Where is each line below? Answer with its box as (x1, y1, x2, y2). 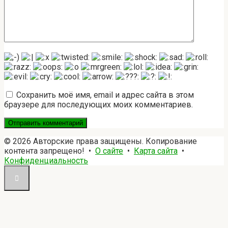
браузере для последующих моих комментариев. (4, 100, 193, 110)
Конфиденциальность (4, 156, 88, 166)
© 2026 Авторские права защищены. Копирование (4, 136, 197, 147)
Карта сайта (134, 146, 178, 156)
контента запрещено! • (4, 146, 95, 156)
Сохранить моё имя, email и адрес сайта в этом (16, 90, 194, 100)
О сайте (95, 146, 123, 156)
